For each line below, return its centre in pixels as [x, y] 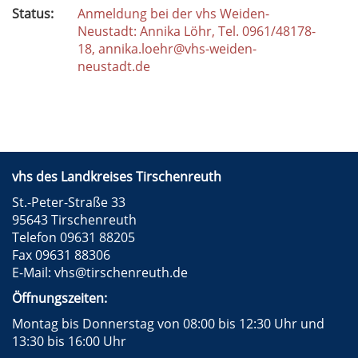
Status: [33, 14]
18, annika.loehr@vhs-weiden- [167, 49]
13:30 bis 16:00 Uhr [69, 341]
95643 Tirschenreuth [74, 220]
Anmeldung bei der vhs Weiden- [173, 14]
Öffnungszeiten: [60, 298]
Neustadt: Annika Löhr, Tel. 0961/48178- [197, 31]
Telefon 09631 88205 [75, 237]
